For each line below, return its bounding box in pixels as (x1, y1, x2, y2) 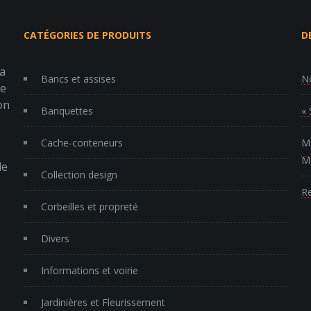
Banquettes (40, 104, 93, 118)
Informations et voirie (40, 264, 138, 278)
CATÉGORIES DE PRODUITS (23, 28, 151, 42)
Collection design (40, 168, 117, 182)
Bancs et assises (40, 72, 116, 86)
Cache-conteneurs (40, 136, 123, 150)
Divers (40, 232, 69, 246)
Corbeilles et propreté (40, 200, 138, 214)
